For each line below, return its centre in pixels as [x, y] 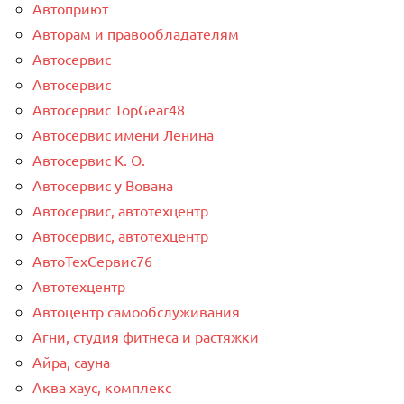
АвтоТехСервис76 [92, 261]
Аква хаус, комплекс [102, 387]
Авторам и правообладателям [136, 34]
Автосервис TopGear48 [109, 110]
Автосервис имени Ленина [123, 135]
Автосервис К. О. [89, 160]
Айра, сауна [71, 362]
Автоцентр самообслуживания [136, 312]
